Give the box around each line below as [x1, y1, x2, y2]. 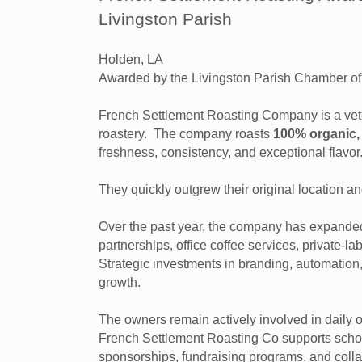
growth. [99, 276, 144, 289]
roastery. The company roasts [99, 127, 273, 141]
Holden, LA [99, 53, 163, 66]
